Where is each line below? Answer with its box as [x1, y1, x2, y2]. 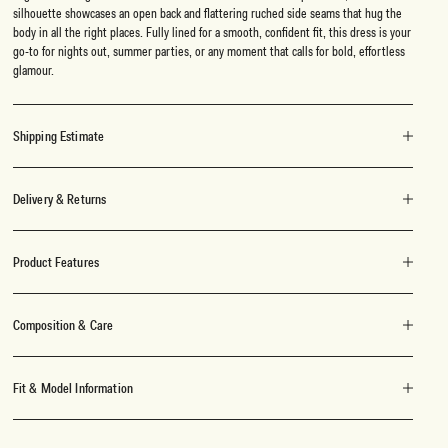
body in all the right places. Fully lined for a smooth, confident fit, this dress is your [12, 22, 411, 41]
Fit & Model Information [12, 378, 134, 397]
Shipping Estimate [12, 126, 105, 145]
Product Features [12, 252, 100, 271]
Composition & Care [12, 315, 114, 334]
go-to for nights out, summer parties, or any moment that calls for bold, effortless [12, 41, 405, 60]
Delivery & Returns [12, 189, 107, 208]
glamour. [12, 60, 54, 79]
